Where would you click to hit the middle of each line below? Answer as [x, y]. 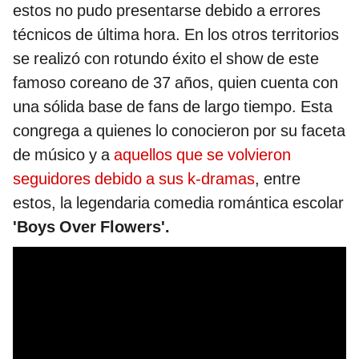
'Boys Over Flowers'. [91, 226]
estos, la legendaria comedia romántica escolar [178, 202]
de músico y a [63, 154]
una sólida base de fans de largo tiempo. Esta [173, 106]
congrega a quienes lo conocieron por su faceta [179, 130]
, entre [278, 178]
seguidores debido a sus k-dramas [134, 178]
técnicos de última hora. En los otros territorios [176, 34]
